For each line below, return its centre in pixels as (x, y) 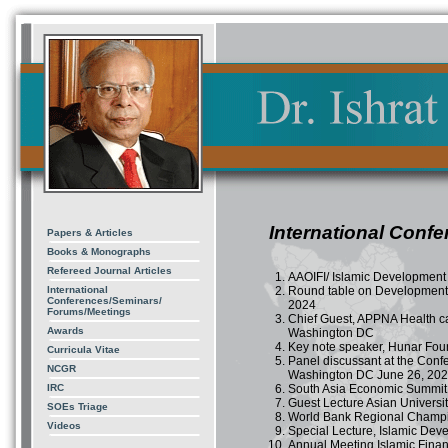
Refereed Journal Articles (109, 270)
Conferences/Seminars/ (104, 300)
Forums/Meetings (89, 311)
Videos (64, 425)
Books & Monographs (99, 251)
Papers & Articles (90, 232)
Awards (65, 330)
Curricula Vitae (83, 349)
